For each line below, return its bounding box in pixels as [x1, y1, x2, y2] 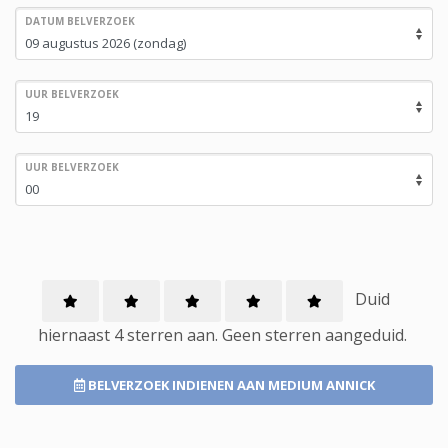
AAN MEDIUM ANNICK [236, 376, 375, 394]
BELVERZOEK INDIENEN [84, 376, 237, 394]
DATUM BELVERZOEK [25, 14, 135, 28]
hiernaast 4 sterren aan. [38, 324, 222, 346]
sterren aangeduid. [261, 324, 407, 346]
